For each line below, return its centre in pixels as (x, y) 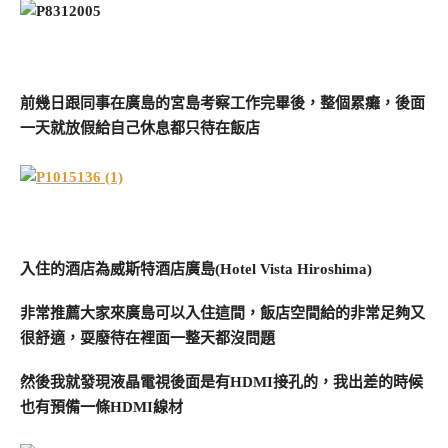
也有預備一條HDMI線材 (101, 406)
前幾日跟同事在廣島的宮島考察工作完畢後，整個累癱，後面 (222, 103)
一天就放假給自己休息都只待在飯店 (140, 128)
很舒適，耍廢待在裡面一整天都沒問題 (147, 338)
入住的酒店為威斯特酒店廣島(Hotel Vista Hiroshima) (196, 269)
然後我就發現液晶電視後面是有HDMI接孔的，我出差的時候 (221, 381)
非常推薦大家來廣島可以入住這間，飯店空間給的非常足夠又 (222, 313)
